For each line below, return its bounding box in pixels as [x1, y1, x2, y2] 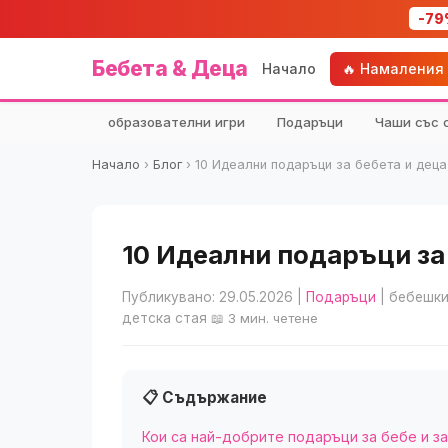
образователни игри [108, 114, 245, 130]
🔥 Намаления [341, 59, 444, 77]
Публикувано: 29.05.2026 [122, 289, 293, 305]
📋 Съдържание [142, 388, 267, 407]
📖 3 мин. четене [211, 310, 318, 326]
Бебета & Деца [92, 56, 248, 81]
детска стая [122, 310, 211, 326]
